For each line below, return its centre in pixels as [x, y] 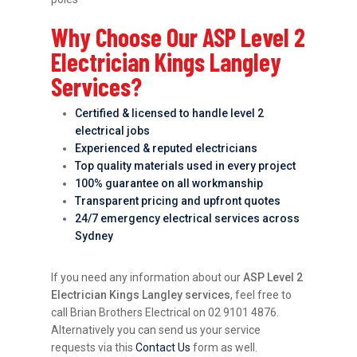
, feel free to [261, 295]
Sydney [94, 236]
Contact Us [163, 348]
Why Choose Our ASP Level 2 [178, 37]
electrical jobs [113, 131]
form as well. [224, 348]
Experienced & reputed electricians [167, 149]
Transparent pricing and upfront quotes [178, 201]
